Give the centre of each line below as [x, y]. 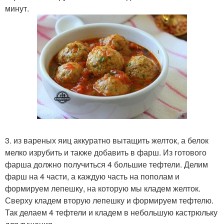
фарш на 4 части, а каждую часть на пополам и [92, 176]
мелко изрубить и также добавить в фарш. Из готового [106, 152]
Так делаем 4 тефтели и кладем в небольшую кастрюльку [111, 212]
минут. [17, 8]
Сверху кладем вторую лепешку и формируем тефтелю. [109, 200]
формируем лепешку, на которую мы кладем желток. [103, 188]
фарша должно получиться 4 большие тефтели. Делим [106, 164]
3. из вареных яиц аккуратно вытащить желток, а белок [107, 140]
